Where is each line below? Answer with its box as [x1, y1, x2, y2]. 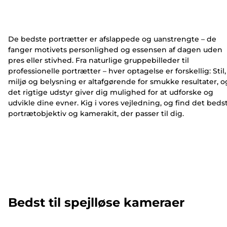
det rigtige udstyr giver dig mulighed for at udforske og [8, 87, 213, 97]
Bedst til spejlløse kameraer [8, 195, 184, 210]
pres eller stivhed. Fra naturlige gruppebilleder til [8, 55, 189, 65]
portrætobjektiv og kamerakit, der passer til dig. [8, 108, 184, 118]
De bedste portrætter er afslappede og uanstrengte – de [8, 34, 216, 44]
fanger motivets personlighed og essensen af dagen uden [8, 45, 222, 54]
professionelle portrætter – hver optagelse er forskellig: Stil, [8, 66, 226, 75]
